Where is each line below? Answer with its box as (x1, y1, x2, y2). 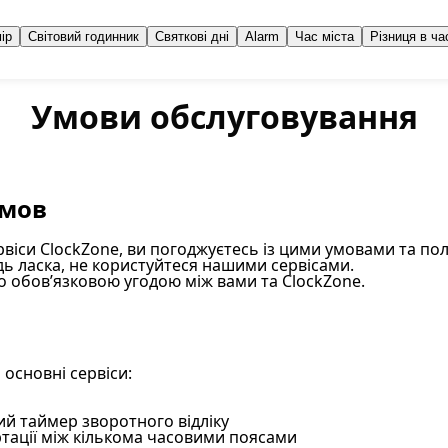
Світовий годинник (28, 29, 139, 44)
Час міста (295, 29, 354, 44)
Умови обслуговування (30, 94, 418, 138)
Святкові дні (155, 29, 229, 44)
